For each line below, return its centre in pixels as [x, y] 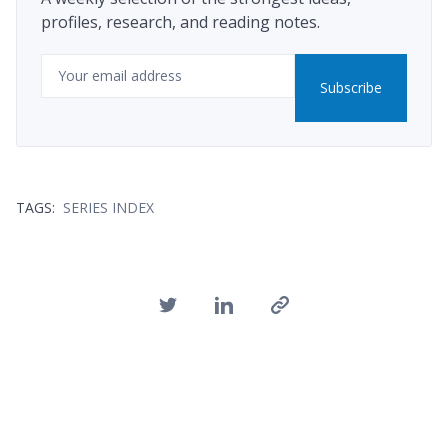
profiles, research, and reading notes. [180, 21]
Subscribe [351, 87]
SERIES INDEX [108, 207]
